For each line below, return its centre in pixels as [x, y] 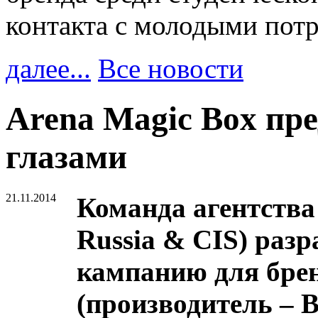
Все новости [171, 68]
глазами [66, 157]
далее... [48, 68]
